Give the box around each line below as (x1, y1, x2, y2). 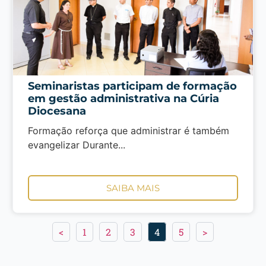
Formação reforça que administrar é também (27, 124, 229, 137)
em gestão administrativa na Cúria (27, 91, 219, 105)
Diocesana (27, 104, 86, 118)
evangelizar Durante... (27, 138, 125, 151)
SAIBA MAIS (106, 182, 160, 194)
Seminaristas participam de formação (27, 79, 237, 93)
